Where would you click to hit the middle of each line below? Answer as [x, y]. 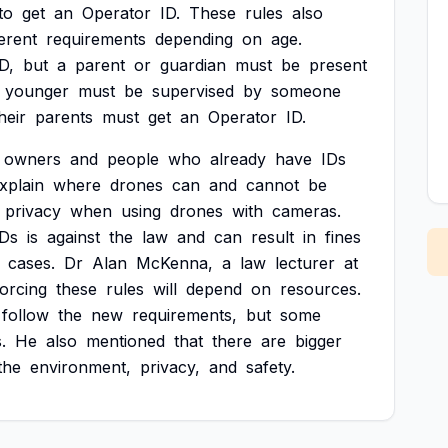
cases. [31, 263]
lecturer [305, 263]
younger [37, 91]
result [272, 237]
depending [194, 39]
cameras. [306, 211]
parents [64, 117]
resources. [320, 289]
